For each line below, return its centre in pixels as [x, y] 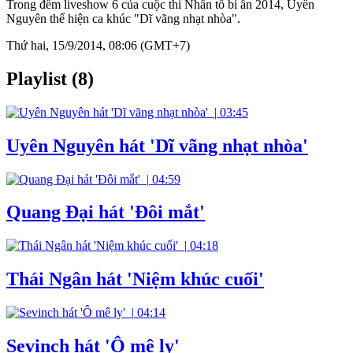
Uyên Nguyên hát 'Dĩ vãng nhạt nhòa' [157, 145]
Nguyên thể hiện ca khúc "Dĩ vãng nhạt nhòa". [123, 18]
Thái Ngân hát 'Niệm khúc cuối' [135, 279]
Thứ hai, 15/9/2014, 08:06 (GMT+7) [98, 45]
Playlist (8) [50, 78]
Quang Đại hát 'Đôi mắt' [106, 212]
